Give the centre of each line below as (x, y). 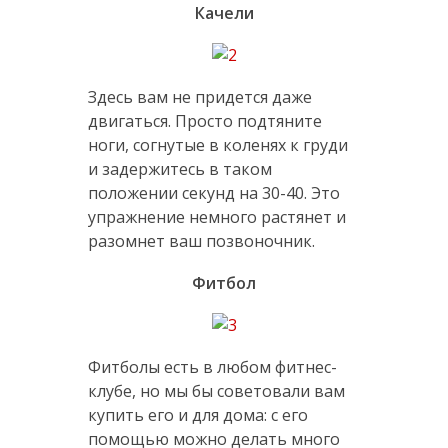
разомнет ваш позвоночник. (201, 241)
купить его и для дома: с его (197, 415)
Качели (224, 13)
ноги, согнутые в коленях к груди (217, 145)
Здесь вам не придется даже (199, 97)
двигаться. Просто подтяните (204, 121)
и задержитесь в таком (179, 169)
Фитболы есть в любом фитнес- (212, 367)
